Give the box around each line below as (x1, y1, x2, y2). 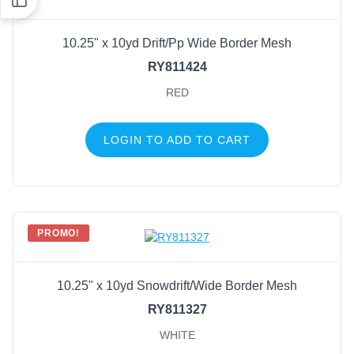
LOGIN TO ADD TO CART (104, 134, 250, 147)
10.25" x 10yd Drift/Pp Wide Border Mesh (62, 36, 292, 51)
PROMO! (37, 228, 81, 239)
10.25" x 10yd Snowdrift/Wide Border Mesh (57, 279, 297, 293)
